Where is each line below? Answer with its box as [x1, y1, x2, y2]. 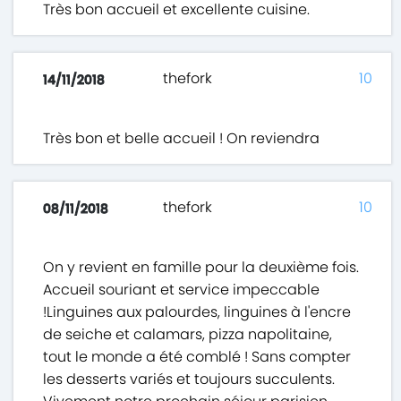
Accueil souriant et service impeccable [43, 279, 320, 301]
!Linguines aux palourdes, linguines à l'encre [43, 302, 352, 323]
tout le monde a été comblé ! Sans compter [43, 346, 352, 368]
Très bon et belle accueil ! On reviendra [43, 128, 320, 149]
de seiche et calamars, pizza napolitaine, [43, 324, 333, 346]
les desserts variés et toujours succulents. [43, 369, 336, 390]
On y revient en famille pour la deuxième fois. [43, 257, 360, 278]
